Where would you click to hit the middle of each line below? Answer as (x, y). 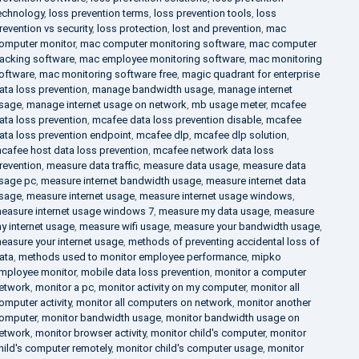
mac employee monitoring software (161, 59)
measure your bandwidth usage (246, 226)
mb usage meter (228, 105)
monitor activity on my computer (172, 287)
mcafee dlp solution (240, 135)
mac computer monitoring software (162, 44)
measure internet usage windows (216, 196)
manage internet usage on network (106, 105)
